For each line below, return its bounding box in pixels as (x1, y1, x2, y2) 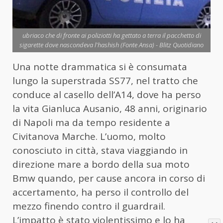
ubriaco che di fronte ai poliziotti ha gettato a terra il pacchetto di (22, 31, 201, 40)
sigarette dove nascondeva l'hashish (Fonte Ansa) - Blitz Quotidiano (19, 40, 204, 50)
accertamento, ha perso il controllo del (12, 186, 189, 199)
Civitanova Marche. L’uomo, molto (12, 130, 166, 143)
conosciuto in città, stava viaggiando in (12, 144, 188, 157)
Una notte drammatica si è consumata (12, 60, 187, 74)
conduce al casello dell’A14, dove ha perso (12, 88, 201, 102)
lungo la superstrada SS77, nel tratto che (12, 74, 198, 88)
